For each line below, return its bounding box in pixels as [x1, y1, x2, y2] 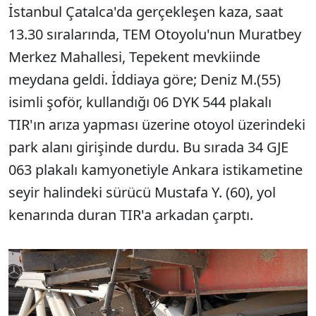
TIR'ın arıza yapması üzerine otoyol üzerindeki [8, 115, 305, 134]
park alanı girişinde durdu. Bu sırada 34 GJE [8, 138, 288, 157]
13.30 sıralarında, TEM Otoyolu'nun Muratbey [8, 25, 301, 44]
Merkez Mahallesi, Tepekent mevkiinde [8, 47, 260, 66]
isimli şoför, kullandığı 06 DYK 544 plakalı [8, 92, 272, 111]
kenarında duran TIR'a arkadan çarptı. [8, 205, 253, 224]
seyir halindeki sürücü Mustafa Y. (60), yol [8, 183, 276, 202]
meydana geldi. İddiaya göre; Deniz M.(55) [8, 70, 281, 89]
